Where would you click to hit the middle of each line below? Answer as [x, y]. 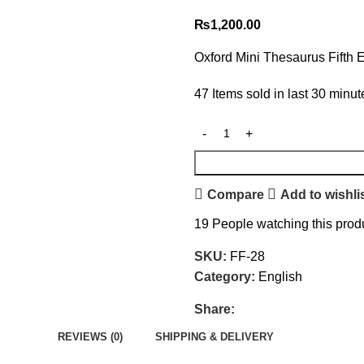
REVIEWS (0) [90, 336]
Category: [225, 277]
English [280, 277]
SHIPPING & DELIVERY [214, 336]
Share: [214, 309]
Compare [235, 194]
